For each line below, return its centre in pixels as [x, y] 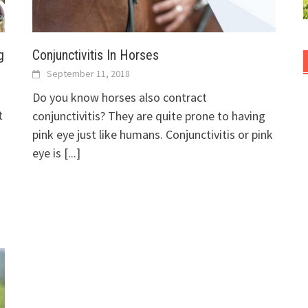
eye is [48, 153]
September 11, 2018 [89, 74]
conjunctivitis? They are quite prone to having [149, 116]
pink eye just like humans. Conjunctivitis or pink [153, 135]
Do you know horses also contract [120, 98]
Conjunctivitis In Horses [96, 55]
